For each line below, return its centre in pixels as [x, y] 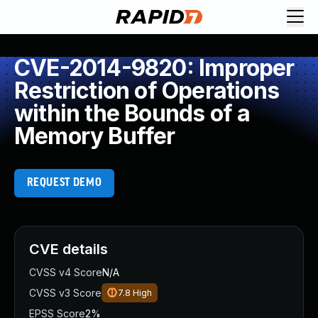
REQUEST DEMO [64, 183]
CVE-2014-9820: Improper [154, 68]
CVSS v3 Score [65, 293]
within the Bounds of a [132, 113]
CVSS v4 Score [66, 272]
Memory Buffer [95, 136]
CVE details [68, 249]
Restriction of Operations [147, 91]
